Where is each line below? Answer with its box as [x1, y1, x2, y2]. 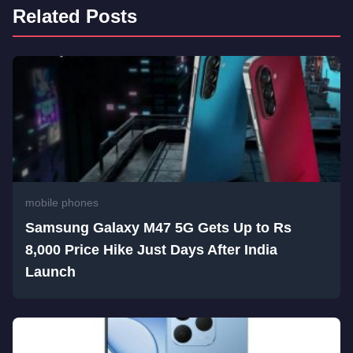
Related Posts [13, 6, 137, 27]
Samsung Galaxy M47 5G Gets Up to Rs [25, 220, 292, 236]
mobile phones [25, 196, 98, 209]
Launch [25, 264, 76, 280]
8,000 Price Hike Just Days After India [25, 242, 277, 258]
